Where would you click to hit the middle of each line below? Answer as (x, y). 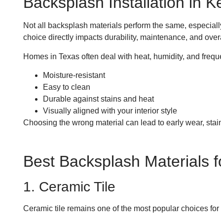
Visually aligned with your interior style (110, 111)
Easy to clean (67, 87)
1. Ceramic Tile (69, 186)
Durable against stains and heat (98, 99)
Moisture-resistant (74, 75)
